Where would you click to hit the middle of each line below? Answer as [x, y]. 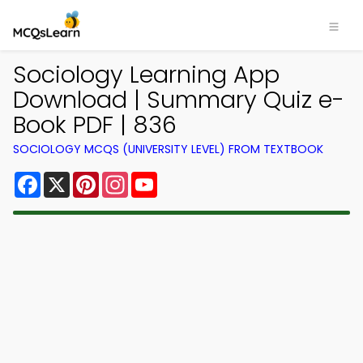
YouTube [185, 178]
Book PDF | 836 [95, 125]
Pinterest [128, 178]
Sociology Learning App [146, 75]
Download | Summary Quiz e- [179, 100]
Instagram [161, 178]
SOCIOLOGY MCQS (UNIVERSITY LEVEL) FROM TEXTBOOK [168, 149]
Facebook [73, 178]
